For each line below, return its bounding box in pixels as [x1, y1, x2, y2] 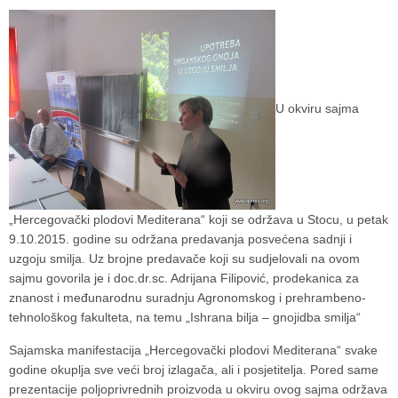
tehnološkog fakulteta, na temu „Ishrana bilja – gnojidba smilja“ [9, 310, 364, 325]
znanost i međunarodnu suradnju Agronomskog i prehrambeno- [9, 291, 366, 306]
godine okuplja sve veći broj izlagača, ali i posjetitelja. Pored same [9, 362, 378, 378]
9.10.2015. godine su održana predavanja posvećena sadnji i [9, 232, 352, 247]
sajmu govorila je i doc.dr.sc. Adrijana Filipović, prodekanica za [9, 271, 359, 286]
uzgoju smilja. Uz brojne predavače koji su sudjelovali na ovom [9, 251, 360, 267]
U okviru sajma [275, 100, 359, 115]
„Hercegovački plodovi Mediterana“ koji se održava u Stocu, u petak [9, 212, 388, 227]
